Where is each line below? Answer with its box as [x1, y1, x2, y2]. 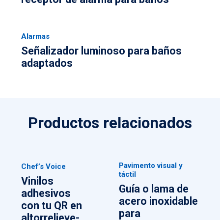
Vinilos [21, 175, 54, 187]
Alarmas [21, 31, 50, 41]
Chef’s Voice [21, 162, 66, 171]
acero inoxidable [119, 194, 198, 207]
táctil [119, 170, 137, 179]
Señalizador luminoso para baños [21, 44, 182, 57]
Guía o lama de [119, 182, 189, 195]
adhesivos [21, 187, 71, 199]
